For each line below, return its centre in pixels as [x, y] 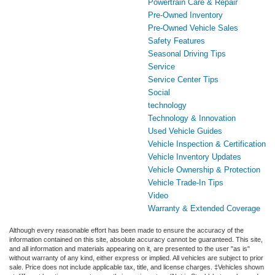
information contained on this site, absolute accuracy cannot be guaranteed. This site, [136, 239]
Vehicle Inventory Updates [195, 157]
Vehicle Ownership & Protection [204, 169]
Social [159, 92]
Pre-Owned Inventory [185, 15]
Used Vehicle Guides [185, 131]
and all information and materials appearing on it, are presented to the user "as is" [130, 248]
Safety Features [176, 41]
